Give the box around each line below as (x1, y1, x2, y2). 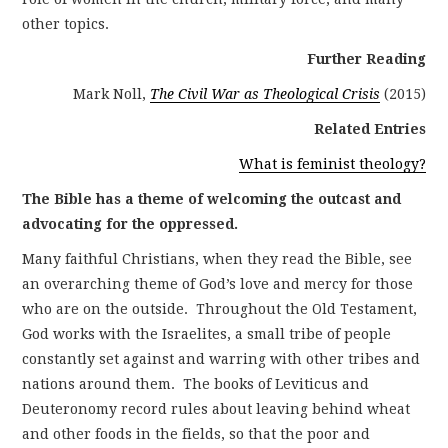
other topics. (22, 15, 110, 32)
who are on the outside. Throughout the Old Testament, (22, 300, 418, 317)
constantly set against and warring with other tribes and (22, 350, 421, 367)
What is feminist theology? (238, 155, 426, 172)
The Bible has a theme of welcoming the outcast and (22, 190, 402, 207)
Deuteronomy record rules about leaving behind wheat (22, 400, 411, 417)
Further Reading (306, 50, 426, 67)
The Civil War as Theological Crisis (149, 85, 380, 102)
